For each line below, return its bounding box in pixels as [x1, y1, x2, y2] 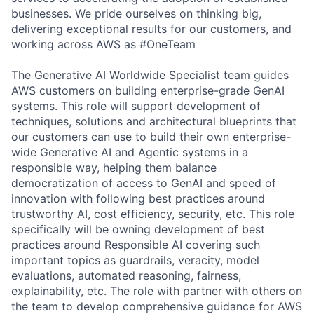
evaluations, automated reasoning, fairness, [11, 268, 241, 282]
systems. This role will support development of [11, 98, 261, 113]
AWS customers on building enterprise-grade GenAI [11, 83, 285, 97]
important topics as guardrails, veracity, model [11, 252, 259, 267]
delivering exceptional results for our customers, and [11, 21, 292, 36]
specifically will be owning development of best [11, 221, 265, 236]
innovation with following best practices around [11, 191, 265, 205]
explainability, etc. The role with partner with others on [11, 283, 302, 298]
